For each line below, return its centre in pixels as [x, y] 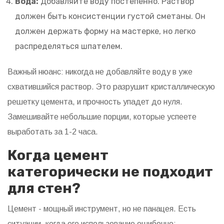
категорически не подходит [110, 172]
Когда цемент [58, 155]
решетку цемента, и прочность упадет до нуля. [95, 102]
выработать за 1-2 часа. [53, 132]
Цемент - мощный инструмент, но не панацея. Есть [102, 209]
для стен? [44, 188]
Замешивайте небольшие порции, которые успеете [102, 117]
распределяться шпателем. [69, 46]
